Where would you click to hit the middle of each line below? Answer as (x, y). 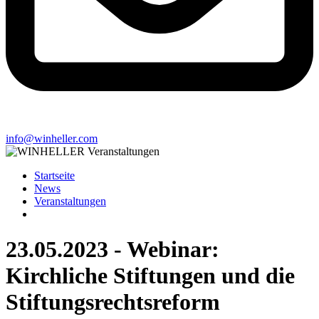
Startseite (54, 176)
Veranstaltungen (70, 202)
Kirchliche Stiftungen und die (150, 275)
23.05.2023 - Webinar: (113, 249)
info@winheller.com (52, 139)
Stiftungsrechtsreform (113, 302)
